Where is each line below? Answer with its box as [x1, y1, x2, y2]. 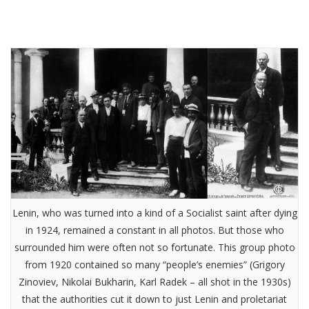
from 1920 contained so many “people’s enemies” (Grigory [24, 258, 285, 272]
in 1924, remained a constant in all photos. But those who [25, 223, 284, 237]
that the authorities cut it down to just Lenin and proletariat [22, 292, 287, 306]
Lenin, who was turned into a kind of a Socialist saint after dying [12, 206, 297, 220]
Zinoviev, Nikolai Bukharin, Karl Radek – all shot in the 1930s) [18, 275, 291, 289]
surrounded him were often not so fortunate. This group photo [14, 241, 295, 255]
